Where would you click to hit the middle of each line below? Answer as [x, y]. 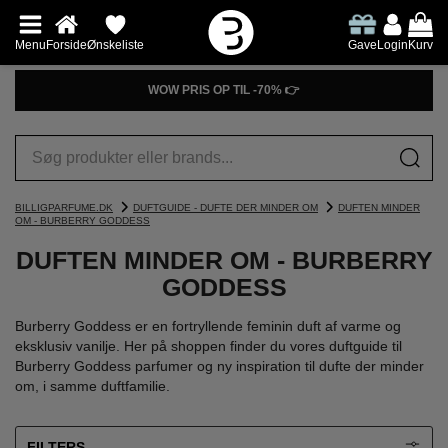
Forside [66, 44]
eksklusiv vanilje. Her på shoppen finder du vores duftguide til [208, 346]
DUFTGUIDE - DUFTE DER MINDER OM [225, 207]
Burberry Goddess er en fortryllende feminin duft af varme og [208, 326]
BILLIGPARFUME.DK [64, 207]
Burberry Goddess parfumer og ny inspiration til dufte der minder [219, 366]
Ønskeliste [115, 44]
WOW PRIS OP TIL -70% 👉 [224, 90]
